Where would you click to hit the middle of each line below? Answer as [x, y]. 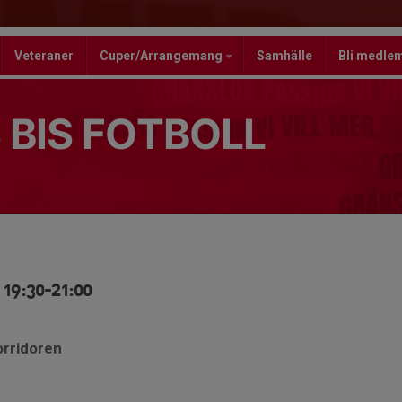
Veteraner [44, 56]
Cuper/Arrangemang [162, 56]
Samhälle [284, 56]
